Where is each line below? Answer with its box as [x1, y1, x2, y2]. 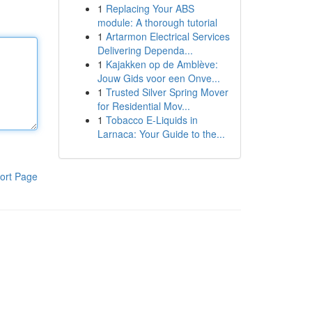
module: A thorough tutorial [97, 15, 217, 29]
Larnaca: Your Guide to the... [97, 127, 225, 141]
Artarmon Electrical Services [105, 29, 230, 43]
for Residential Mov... [97, 99, 190, 113]
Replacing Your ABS [105, 1, 194, 15]
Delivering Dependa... [97, 43, 193, 57]
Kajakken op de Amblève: [105, 57, 218, 71]
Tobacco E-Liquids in [105, 113, 198, 127]
